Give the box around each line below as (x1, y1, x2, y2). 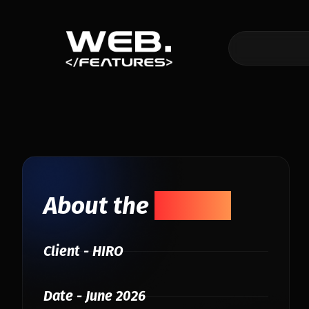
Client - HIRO (43, 243, 123, 259)
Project (154, 191, 231, 220)
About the (43, 191, 154, 220)
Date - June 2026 (43, 288, 146, 304)
